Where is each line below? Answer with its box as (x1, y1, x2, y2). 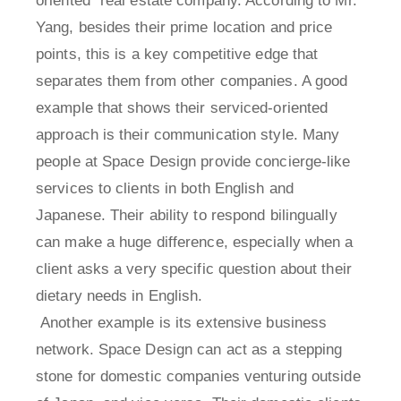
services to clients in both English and (36, 180, 294, 198)
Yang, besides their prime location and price (36, 19, 333, 37)
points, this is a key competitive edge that (36, 46, 319, 64)
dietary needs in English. (36, 287, 203, 305)
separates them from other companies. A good (36, 73, 348, 90)
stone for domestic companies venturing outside (36, 368, 361, 386)
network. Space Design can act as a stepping (36, 341, 343, 359)
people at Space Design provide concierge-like (36, 153, 351, 171)
